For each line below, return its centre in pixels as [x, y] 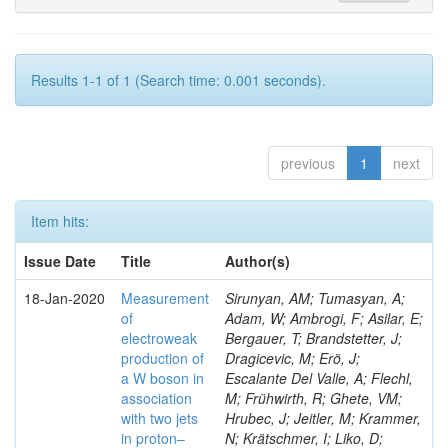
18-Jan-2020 [64, 298]
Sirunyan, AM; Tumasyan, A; [315, 298]
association [156, 398]
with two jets [159, 418]
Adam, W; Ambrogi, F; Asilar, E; [324, 318]
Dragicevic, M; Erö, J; [292, 358]
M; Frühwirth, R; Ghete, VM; [313, 398]
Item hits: [60, 221]
